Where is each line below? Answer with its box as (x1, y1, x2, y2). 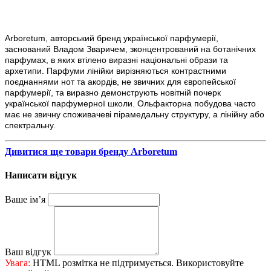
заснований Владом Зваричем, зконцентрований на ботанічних (5, 44, 256, 54)
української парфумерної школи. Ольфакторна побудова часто (5, 98, 256, 108)
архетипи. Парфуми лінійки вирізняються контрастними (5, 65, 226, 76)
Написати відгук (5, 170, 77, 181)
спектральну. (5, 120, 58, 130)
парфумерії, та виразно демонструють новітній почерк (5, 87, 221, 97)
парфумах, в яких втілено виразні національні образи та (5, 54, 228, 65)
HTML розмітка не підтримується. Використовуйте (30, 258, 244, 269)
